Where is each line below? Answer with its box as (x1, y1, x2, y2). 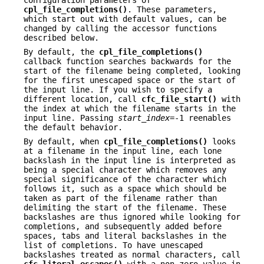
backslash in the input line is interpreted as (24, 156, 236, 166)
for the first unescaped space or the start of (24, 75, 236, 85)
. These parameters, (127, 4, 217, 14)
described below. (24, 32, 99, 42)
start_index (118, 113, 170, 123)
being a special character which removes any (24, 165, 226, 175)
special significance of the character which (24, 174, 226, 184)
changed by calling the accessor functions (24, 23, 217, 33)
